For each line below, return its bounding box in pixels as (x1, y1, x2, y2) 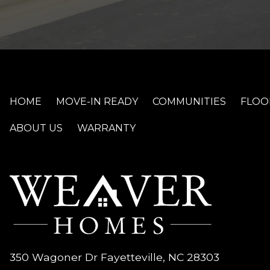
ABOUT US (10, 122, 63, 134)
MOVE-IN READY (56, 96, 139, 107)
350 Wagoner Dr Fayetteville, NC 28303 (10, 251, 220, 264)
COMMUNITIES (152, 96, 227, 107)
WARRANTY (77, 122, 136, 134)
